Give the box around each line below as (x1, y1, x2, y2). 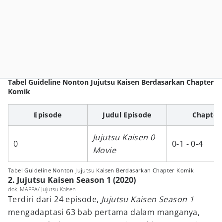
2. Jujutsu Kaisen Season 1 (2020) (8, 174, 136, 185)
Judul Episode (103, 110, 152, 119)
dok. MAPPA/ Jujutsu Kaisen (8, 185, 76, 193)
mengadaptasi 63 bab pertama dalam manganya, (8, 207, 200, 218)
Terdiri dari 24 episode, (8, 194, 101, 205)
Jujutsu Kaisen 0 (93, 132, 155, 143)
